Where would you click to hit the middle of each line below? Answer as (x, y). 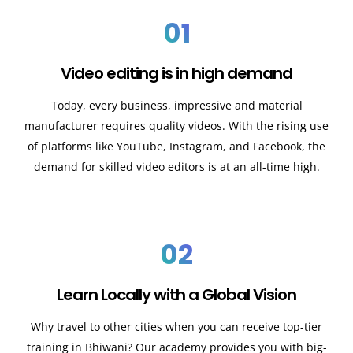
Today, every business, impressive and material (176, 106)
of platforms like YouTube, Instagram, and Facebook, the (176, 147)
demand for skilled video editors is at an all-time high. (176, 167)
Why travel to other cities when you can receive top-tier (176, 326)
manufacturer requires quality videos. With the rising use (176, 126)
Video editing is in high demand (176, 74)
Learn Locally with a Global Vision (176, 294)
